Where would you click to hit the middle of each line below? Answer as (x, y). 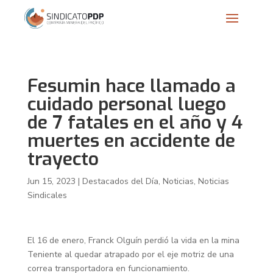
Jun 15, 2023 (51, 182)
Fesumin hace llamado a (131, 86)
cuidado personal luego (126, 105)
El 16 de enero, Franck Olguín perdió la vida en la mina (133, 241)
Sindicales (47, 196)
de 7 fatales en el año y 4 (135, 123)
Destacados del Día (120, 182)
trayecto (63, 159)
